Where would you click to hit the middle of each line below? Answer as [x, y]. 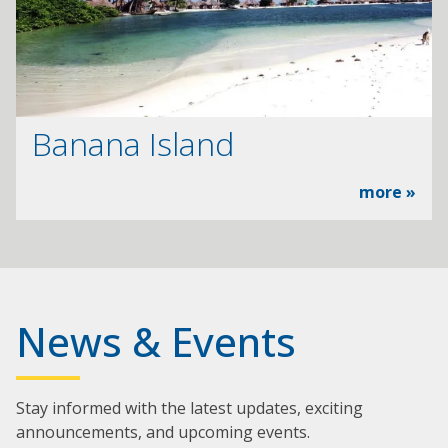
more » [387, 191]
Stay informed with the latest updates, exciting [189, 407]
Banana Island [133, 143]
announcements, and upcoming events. [163, 431]
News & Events [156, 341]
